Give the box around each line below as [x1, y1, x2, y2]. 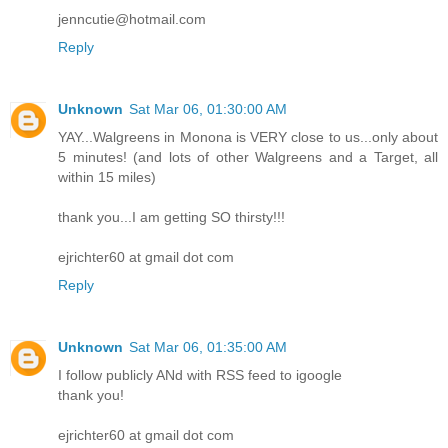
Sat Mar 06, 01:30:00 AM [129, 100, 287, 117]
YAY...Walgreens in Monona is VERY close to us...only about [58, 128, 438, 145]
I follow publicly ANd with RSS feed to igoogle [58, 366, 342, 383]
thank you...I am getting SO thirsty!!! [58, 208, 285, 225]
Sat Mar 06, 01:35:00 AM [129, 338, 287, 355]
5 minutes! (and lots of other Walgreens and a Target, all [58, 148, 438, 165]
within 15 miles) [58, 168, 156, 185]
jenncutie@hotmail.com [58, 10, 206, 27]
